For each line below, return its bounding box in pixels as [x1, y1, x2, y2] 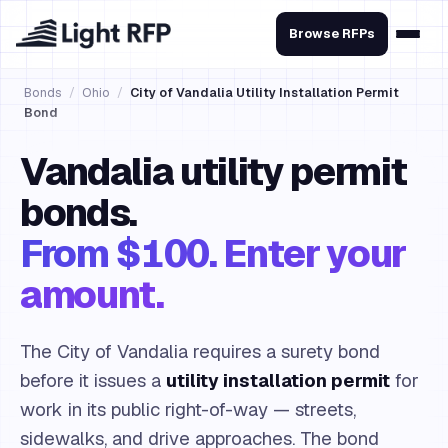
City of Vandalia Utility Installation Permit [130, 84, 399, 101]
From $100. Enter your [20, 229, 407, 278]
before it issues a [20, 368, 166, 392]
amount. [20, 270, 164, 319]
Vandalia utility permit [20, 147, 407, 196]
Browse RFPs [289, 25, 375, 42]
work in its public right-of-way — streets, [20, 397, 356, 421]
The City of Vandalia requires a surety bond [20, 339, 380, 363]
